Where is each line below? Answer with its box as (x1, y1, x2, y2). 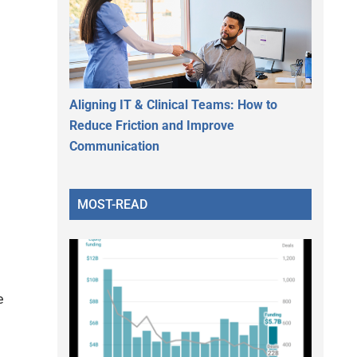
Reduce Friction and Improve (69, 117, 234, 133)
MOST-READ (77, 196, 147, 212)
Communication (69, 138, 159, 154)
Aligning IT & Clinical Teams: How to (69, 96, 277, 112)
